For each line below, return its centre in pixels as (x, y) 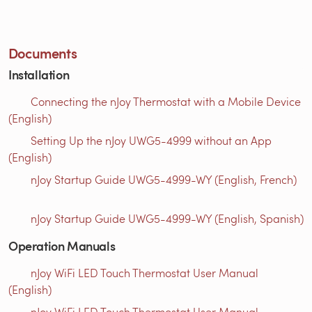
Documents (42, 53)
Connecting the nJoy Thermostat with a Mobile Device (166, 101)
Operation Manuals (62, 245)
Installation (39, 74)
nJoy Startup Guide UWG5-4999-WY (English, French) (164, 179)
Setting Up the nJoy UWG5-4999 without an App (151, 140)
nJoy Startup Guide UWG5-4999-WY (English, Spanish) (167, 218)
